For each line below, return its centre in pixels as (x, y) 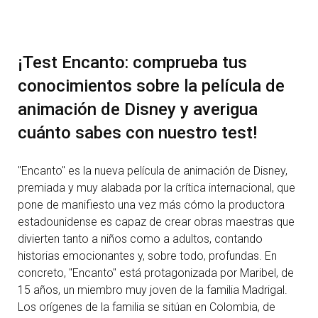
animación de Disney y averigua (138, 110)
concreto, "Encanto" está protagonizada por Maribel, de (156, 273)
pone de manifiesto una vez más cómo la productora (151, 205)
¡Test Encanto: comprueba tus (132, 63)
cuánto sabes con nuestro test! (137, 133)
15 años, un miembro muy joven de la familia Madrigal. (153, 290)
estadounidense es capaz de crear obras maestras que (156, 222)
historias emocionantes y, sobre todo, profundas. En (147, 256)
